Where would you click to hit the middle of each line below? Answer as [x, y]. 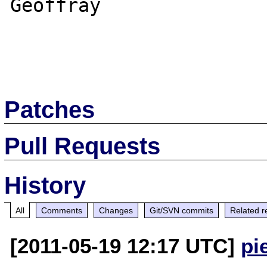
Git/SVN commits [182, 210]
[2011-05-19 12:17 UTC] [126, 246]
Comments [62, 210]
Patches [50, 109]
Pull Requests [83, 146]
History [45, 185]
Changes [116, 210]
